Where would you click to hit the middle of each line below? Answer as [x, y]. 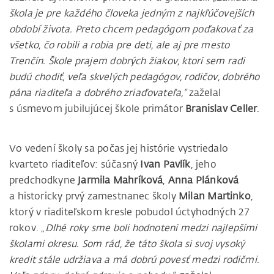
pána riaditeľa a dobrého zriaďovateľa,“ [98, 93]
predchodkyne [44, 180]
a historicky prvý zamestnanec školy [94, 196]
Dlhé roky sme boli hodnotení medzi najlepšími [151, 228]
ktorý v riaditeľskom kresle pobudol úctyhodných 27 [129, 212]
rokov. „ [27, 228]
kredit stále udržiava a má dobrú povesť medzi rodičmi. [134, 260]
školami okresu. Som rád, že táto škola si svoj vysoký [127, 244]
